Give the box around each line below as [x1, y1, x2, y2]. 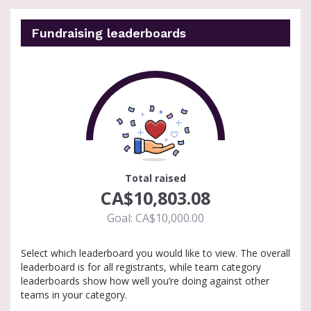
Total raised [125, 171, 186, 185]
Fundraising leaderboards [31, 26, 186, 40]
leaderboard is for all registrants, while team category [21, 260, 261, 274]
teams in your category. [21, 288, 127, 301]
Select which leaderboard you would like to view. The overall [21, 246, 290, 260]
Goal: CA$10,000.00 [107, 210, 204, 226]
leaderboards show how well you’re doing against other [21, 274, 269, 287]
